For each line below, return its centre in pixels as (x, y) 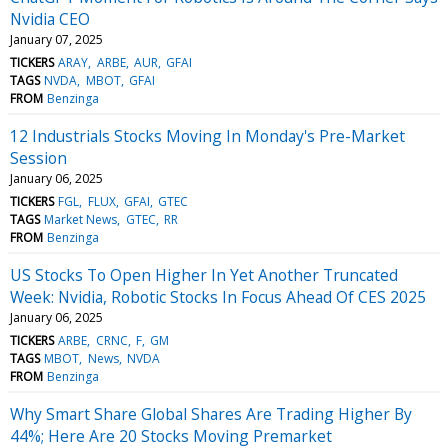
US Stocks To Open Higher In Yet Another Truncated (204, 274)
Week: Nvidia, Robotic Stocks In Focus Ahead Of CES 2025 (218, 296)
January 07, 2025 (56, 39)
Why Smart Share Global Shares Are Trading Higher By (211, 413)
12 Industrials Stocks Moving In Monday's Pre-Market (207, 135)
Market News (81, 219)
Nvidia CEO (50, 18)
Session (38, 157)
